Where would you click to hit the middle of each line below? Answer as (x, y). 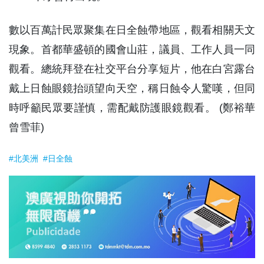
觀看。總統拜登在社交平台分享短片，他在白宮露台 (132, 69)
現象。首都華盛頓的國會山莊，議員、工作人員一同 (132, 49)
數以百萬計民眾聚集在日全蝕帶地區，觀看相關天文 (132, 30)
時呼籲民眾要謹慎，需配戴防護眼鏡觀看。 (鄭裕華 (132, 108)
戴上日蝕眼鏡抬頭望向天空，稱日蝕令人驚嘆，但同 (132, 88)
